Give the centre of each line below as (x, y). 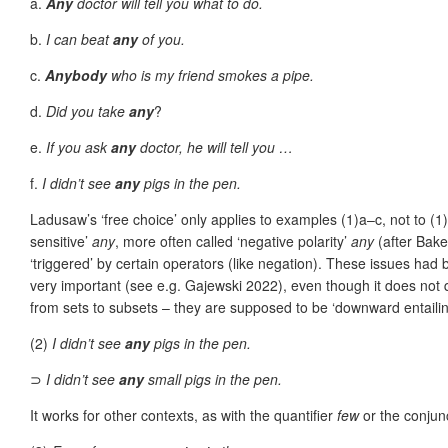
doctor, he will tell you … (214, 146)
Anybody (76, 74)
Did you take (85, 110)
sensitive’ (61, 240)
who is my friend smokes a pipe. (210, 74)
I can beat (79, 38)
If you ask (78, 146)
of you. (161, 38)
